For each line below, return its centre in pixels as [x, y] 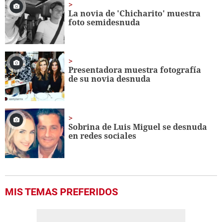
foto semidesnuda [105, 22]
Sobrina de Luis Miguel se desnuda [138, 127]
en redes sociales [103, 136]
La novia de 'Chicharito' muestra [135, 13]
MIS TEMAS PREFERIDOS [61, 192]
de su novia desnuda [110, 79]
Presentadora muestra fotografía [135, 70]
